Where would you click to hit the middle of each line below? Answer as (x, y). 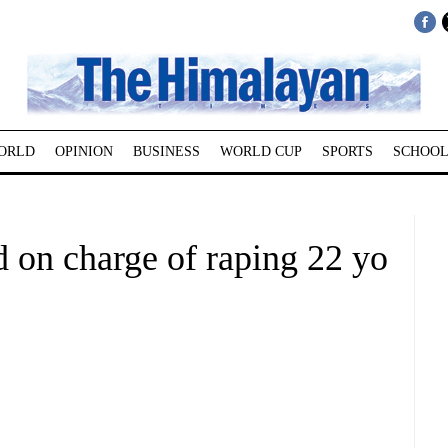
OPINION (83, 151)
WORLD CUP (260, 151)
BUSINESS (166, 151)
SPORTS (347, 151)
